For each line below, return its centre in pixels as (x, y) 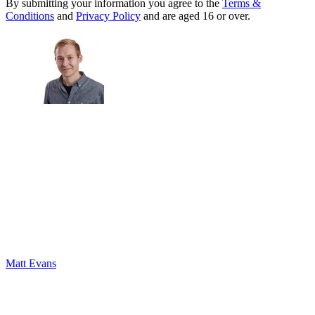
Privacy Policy (108, 16)
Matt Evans (31, 264)
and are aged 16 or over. (195, 16)
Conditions (30, 16)
